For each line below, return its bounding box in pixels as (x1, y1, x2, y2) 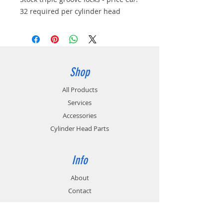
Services (68, 98, 92, 107)
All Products (62, 85, 98, 94)
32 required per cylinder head (20, 6, 120, 16)
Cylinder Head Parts (50, 124, 109, 133)
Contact (68, 186, 92, 195)
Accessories (63, 111, 97, 120)
